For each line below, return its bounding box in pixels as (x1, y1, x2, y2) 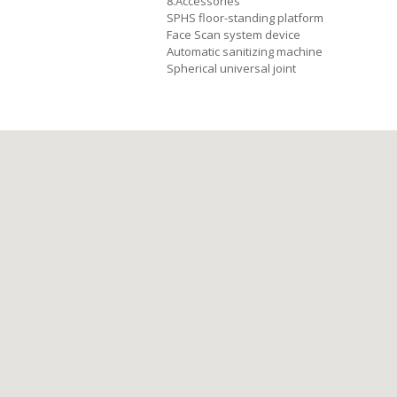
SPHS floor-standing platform (167, 9, 323, 26)
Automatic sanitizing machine (167, 43, 323, 59)
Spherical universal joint (167, 59, 296, 76)
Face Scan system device (167, 26, 300, 43)
